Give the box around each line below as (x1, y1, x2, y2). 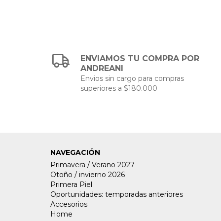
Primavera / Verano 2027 (50, 160, 135, 169)
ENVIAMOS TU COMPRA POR (80, 53, 200, 63)
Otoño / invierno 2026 (50, 170, 125, 179)
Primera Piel (50, 180, 92, 189)
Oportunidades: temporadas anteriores (50, 189, 183, 199)
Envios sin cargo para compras (80, 74, 184, 83)
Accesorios (50, 199, 87, 209)
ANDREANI (80, 63, 124, 73)
